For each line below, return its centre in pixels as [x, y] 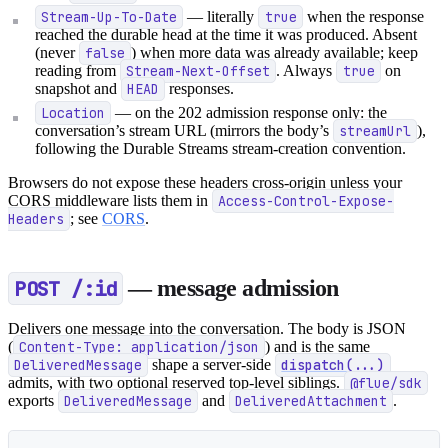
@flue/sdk [386, 383]
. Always [306, 70]
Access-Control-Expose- [306, 201]
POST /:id [65, 289]
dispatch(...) [333, 365]
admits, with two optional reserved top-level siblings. [176, 383]
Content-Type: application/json [139, 347]
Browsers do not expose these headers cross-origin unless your [205, 183]
